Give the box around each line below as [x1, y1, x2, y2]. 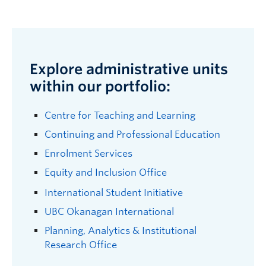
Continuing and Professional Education [45, 128, 220, 140]
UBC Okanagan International [45, 205, 176, 217]
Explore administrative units [30, 60, 228, 78]
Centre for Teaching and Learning [45, 109, 195, 121]
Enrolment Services [45, 147, 132, 159]
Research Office [45, 239, 117, 251]
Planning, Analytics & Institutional [45, 224, 197, 236]
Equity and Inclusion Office [45, 166, 167, 178]
